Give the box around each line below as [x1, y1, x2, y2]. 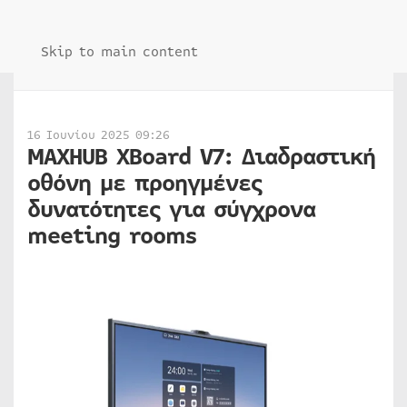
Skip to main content [41, 42, 198, 62]
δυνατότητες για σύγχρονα [27, 193, 315, 227]
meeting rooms [27, 219, 196, 253]
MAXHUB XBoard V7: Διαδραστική [27, 140, 375, 174]
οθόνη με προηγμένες [27, 166, 262, 201]
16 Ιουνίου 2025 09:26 [27, 126, 170, 144]
